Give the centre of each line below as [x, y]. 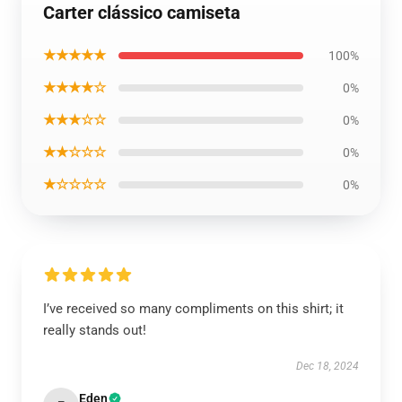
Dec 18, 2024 [328, 366]
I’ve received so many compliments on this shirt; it [193, 309]
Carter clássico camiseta [142, 13]
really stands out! [95, 330]
